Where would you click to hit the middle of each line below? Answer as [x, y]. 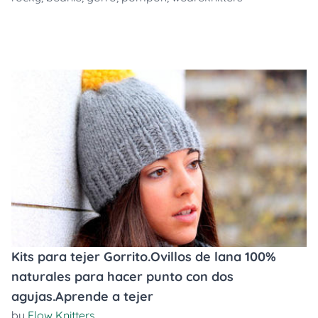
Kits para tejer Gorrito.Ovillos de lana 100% [144, 257]
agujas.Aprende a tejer [82, 296]
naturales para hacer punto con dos [122, 276]
